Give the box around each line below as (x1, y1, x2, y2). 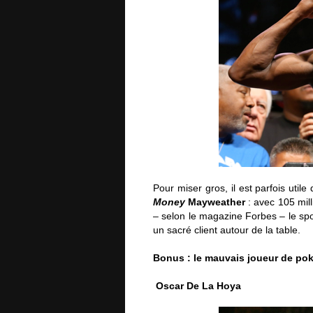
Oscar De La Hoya (156, 280, 241, 291)
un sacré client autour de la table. (153, 224, 300, 235)
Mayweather (185, 196, 246, 208)
